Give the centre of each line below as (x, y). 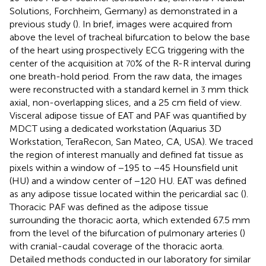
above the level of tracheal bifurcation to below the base (130, 37)
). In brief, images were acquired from (154, 24)
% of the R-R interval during (193, 63)
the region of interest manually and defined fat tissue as (126, 154)
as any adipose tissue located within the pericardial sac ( (126, 194)
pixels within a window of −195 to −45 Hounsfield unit (124, 167)
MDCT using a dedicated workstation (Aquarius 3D (115, 128)
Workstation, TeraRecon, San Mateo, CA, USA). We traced (131, 141)
